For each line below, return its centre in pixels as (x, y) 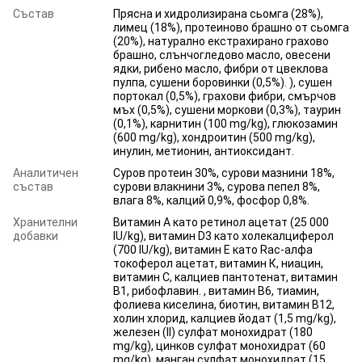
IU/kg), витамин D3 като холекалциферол (223, 236)
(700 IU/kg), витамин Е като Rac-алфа (213, 249)
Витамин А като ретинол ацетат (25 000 (221, 222)
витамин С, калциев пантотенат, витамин (225, 277)
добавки (36, 236)
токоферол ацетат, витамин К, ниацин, (218, 263)
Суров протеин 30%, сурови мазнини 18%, (224, 173)
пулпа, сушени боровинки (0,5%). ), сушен (223, 82)
